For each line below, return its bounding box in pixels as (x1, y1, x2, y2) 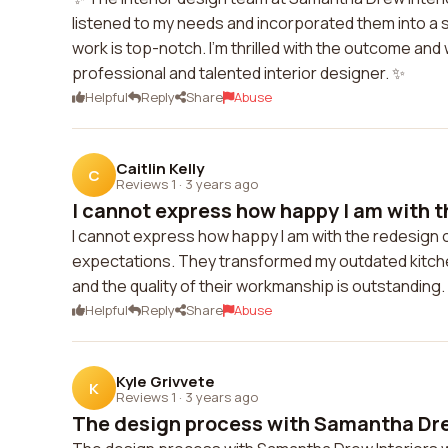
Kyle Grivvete (116, 370, 215, 392)
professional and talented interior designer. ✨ (72, 62, 405, 84)
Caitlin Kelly (116, 157, 204, 179)
